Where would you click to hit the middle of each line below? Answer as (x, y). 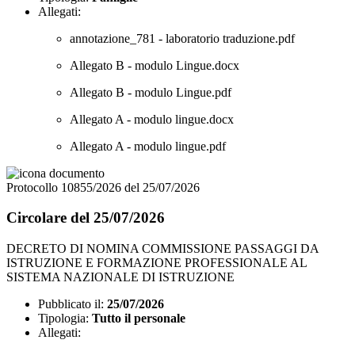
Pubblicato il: (71, 303)
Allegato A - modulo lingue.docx (152, 119)
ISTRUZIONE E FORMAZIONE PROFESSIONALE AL (157, 262)
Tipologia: (63, 318)
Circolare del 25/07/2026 (86, 218)
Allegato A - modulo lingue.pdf (148, 146)
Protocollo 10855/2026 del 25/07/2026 (103, 187)
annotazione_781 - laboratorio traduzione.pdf (182, 38)
